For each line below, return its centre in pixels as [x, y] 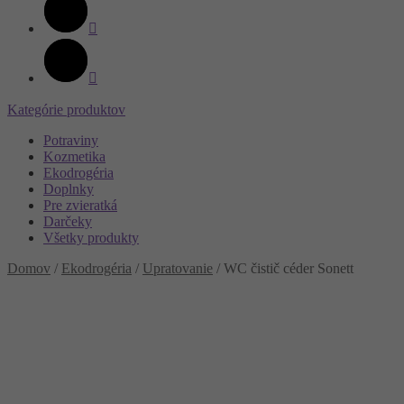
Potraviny [71, 140]
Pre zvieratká [80, 205]
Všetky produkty [91, 238]
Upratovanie [178, 268]
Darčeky [68, 221]
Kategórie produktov [66, 110]
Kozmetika [74, 156]
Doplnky [69, 189]
